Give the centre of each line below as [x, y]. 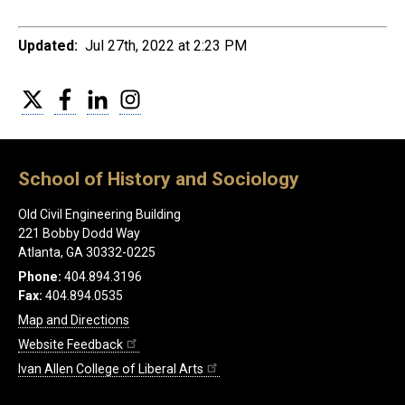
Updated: [48, 46]
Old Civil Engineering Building [99, 214]
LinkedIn [132, 95]
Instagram [171, 95]
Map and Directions [74, 320]
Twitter [64, 95]
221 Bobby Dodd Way [79, 233]
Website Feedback [71, 344]
